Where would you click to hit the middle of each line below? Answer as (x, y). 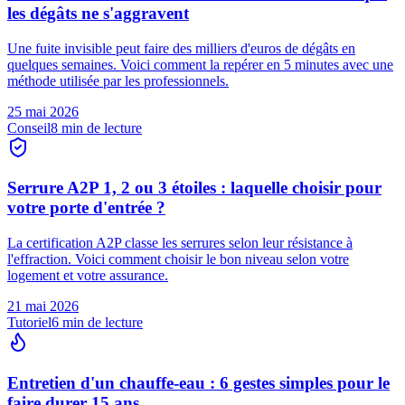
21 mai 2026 (43, 306)
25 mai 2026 (43, 111)
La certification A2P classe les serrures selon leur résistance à (180, 243)
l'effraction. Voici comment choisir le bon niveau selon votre (178, 259)
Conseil (29, 127)
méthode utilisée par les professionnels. (118, 80)
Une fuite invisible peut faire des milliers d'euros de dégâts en (181, 48)
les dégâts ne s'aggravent (98, 13)
